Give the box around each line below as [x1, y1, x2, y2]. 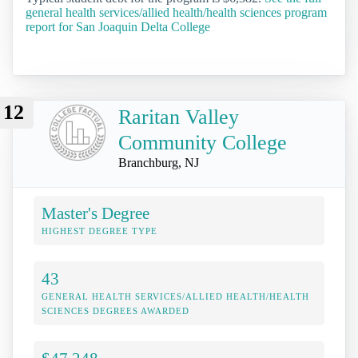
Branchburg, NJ [118, 156, 199, 170]
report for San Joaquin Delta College [26, 19, 210, 34]
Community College [118, 131, 287, 155]
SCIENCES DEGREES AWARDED [42, 306, 189, 316]
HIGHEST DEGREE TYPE [42, 226, 157, 237]
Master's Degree [42, 204, 149, 223]
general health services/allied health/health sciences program [26, 5, 327, 19]
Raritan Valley [118, 105, 239, 129]
